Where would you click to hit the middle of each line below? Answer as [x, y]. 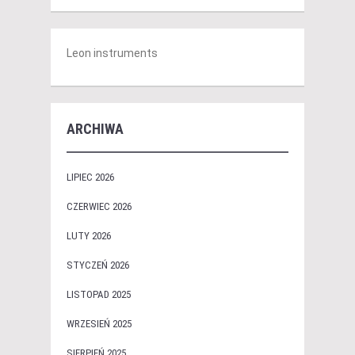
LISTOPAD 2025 [99, 295]
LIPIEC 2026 [90, 177]
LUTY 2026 [89, 236]
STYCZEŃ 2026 [98, 265]
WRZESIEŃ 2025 [99, 324]
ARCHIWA [95, 129]
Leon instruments [112, 53]
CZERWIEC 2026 [99, 207]
